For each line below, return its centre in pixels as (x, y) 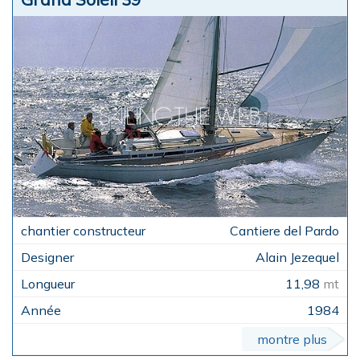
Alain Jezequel (297, 257)
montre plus (292, 339)
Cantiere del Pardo (284, 230)
